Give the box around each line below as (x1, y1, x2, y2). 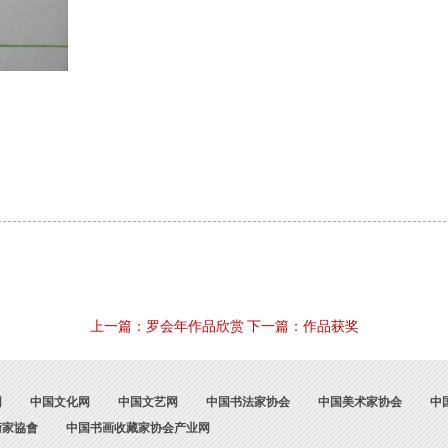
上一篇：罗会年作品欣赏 (89, 319, 244, 334)
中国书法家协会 (206, 395, 290, 409)
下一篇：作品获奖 (246, 319, 359, 334)
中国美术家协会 (318, 395, 402, 409)
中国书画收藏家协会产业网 (66, 421, 210, 435)
